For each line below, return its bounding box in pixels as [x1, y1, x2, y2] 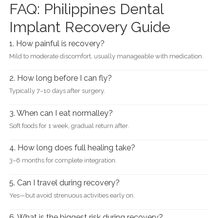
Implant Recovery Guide [9, 18, 170, 36]
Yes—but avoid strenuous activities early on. [9, 191, 135, 199]
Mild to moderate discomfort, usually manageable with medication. [9, 52, 203, 60]
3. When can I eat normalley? [9, 108, 113, 118]
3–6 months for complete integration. [9, 157, 117, 164]
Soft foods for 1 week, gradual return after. [9, 122, 129, 129]
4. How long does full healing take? [9, 143, 135, 153]
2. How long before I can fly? [9, 73, 112, 83]
